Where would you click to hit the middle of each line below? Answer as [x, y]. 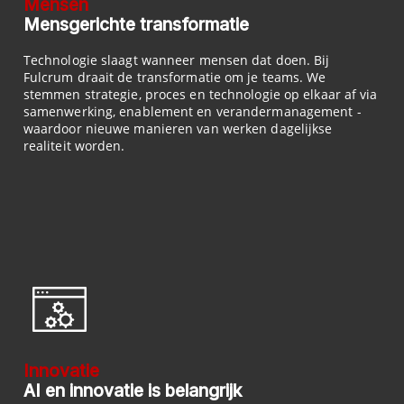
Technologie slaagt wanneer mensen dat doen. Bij [176, 60]
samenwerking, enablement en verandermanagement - [192, 112]
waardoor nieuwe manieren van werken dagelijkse [178, 129]
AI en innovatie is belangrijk [132, 390]
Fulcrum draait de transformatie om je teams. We [174, 78]
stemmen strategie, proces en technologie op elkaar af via [200, 95]
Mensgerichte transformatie [136, 25]
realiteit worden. [74, 146]
